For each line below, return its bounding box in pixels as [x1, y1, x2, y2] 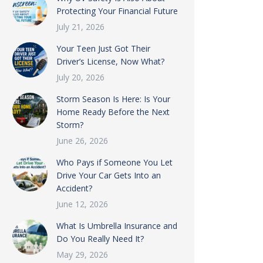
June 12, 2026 [56, 198, 108, 210]
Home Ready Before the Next [56, 106, 170, 117]
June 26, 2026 [56, 135, 108, 146]
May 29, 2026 [56, 249, 108, 260]
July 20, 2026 [56, 72, 104, 83]
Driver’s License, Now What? [56, 56, 164, 67]
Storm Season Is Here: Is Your [56, 93, 170, 104]
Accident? [56, 183, 92, 194]
